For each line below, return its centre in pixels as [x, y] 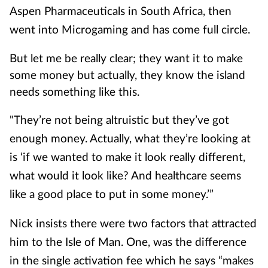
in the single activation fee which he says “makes [132, 260]
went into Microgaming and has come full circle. [130, 29]
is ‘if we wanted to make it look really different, [127, 156]
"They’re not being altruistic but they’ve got [119, 119]
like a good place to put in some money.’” [112, 194]
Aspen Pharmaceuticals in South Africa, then [121, 10]
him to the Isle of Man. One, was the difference [128, 241]
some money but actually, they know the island [127, 74]
